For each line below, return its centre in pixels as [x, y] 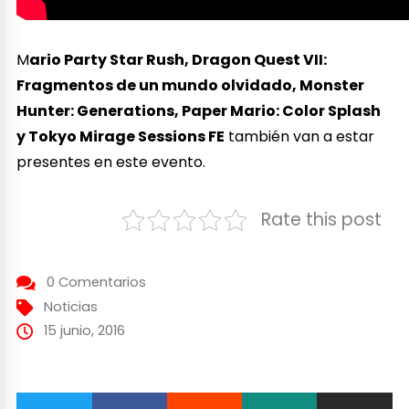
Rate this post [321, 219]
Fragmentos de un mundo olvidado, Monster [191, 85]
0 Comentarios [96, 282]
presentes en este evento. [111, 162]
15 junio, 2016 [84, 330]
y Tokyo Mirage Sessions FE [121, 136]
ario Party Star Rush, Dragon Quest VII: [178, 59]
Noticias [70, 306]
